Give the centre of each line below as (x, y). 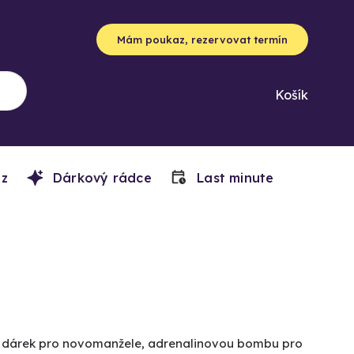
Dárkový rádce (100, 178)
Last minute (233, 178)
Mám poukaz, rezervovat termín (202, 40)
